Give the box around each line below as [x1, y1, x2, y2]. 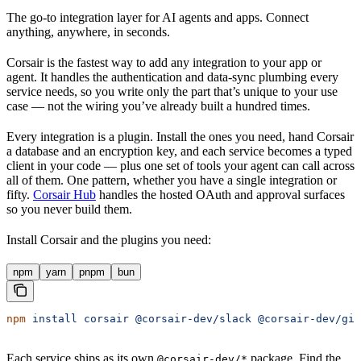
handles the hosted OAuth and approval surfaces [96, 187, 345, 201]
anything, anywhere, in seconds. [6, 24, 170, 39]
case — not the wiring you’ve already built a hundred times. [6, 98, 310, 113]
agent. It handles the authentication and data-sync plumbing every [6, 69, 338, 84]
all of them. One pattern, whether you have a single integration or [6, 172, 337, 187]
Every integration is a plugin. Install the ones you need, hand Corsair [6, 129, 354, 143]
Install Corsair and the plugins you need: [6, 232, 211, 247]
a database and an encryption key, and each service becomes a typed [6, 143, 352, 158]
